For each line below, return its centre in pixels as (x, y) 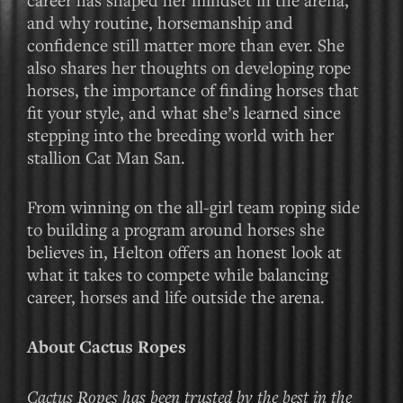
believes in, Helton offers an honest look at (184, 251)
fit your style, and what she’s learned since (184, 112)
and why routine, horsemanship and (160, 22)
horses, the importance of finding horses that (193, 90)
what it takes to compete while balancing (178, 274)
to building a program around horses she (176, 229)
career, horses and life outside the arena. (176, 296)
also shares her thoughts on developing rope (189, 67)
